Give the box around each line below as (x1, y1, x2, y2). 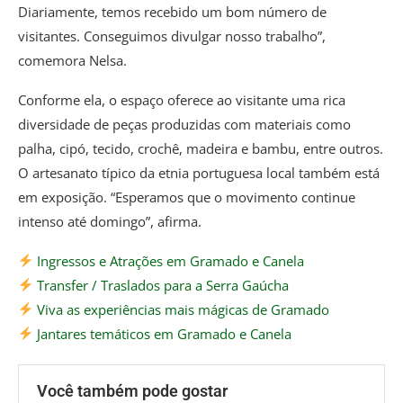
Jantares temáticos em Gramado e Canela (33, 324, 292, 343)
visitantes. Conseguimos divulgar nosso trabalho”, (18, 26, 326, 45)
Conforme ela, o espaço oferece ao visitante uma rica (18, 90, 345, 109)
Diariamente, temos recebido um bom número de (18, 2, 327, 21)
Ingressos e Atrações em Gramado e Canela (33, 251, 305, 270)
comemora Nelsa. (18, 50, 127, 69)
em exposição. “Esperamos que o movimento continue (18, 187, 355, 206)
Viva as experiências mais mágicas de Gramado (33, 300, 330, 318)
